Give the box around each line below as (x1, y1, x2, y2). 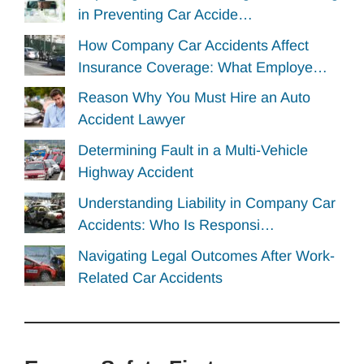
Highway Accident (78, 164, 193, 181)
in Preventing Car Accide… (78, 6, 253, 23)
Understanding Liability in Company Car (78, 194, 336, 211)
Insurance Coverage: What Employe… (78, 58, 327, 76)
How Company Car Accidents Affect (78, 37, 309, 54)
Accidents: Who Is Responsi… (78, 216, 275, 233)
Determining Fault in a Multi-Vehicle (78, 142, 308, 159)
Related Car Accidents (78, 269, 223, 286)
